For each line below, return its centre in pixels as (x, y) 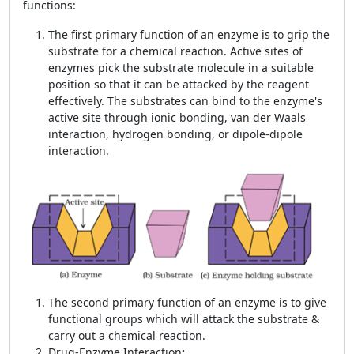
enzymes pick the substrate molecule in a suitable (181, 68)
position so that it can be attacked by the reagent (179, 84)
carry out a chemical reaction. (127, 335)
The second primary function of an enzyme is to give (187, 302)
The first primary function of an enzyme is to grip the (189, 34)
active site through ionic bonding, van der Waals (177, 117)
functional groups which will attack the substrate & (184, 319)
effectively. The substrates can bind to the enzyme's (185, 101)
